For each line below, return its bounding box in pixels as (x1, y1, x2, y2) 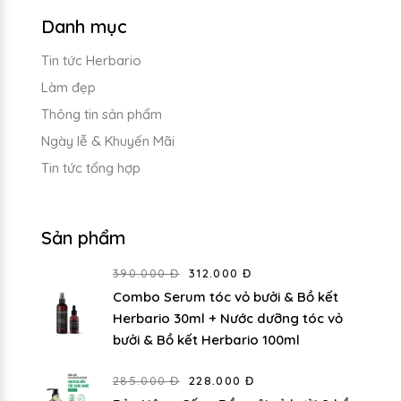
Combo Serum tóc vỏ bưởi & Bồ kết (113, 287, 338, 305)
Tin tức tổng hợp (41, 158, 141, 176)
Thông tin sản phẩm (41, 105, 162, 123)
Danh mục (41, 14, 127, 38)
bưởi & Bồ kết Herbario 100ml (113, 330, 300, 348)
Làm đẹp (41, 78, 96, 96)
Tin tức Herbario (41, 51, 141, 69)
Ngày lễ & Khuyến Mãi (41, 132, 175, 149)
